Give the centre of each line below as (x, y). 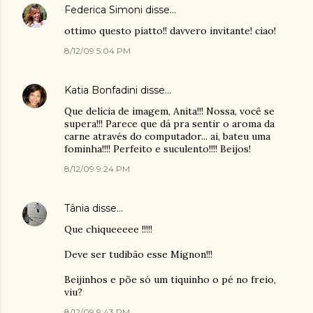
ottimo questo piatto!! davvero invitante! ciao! (170, 31)
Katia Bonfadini (101, 90)
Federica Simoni (103, 10)
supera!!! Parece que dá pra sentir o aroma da (169, 124)
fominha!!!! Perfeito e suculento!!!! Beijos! (158, 149)
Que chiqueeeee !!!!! (108, 229)
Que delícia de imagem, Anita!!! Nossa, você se (169, 111)
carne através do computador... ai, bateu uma (167, 136)
